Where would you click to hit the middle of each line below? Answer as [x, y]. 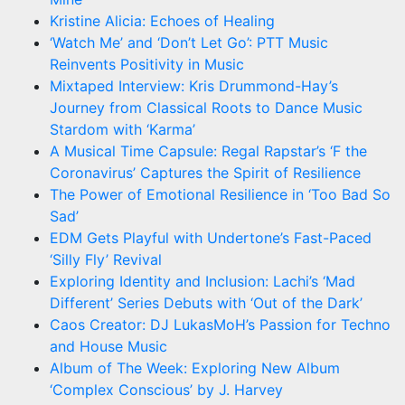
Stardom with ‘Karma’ [122, 129]
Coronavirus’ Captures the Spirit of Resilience [205, 172]
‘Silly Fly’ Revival [106, 259]
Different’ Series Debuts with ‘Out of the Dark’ [206, 302]
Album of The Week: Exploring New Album [195, 367]
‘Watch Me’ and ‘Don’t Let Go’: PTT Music [189, 42]
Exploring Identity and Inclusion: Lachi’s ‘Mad [202, 281]
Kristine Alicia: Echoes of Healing [162, 20]
